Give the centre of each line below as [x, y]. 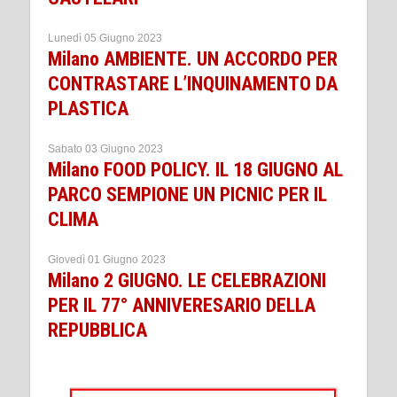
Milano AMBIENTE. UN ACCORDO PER [193, 59]
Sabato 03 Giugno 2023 [105, 149]
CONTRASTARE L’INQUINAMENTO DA [193, 84]
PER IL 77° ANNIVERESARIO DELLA [182, 306]
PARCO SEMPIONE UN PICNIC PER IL [187, 195]
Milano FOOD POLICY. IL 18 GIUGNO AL [195, 170]
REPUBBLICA [97, 331]
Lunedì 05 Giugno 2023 [105, 39]
